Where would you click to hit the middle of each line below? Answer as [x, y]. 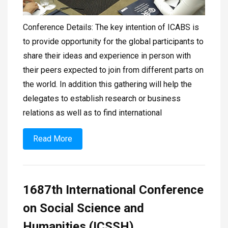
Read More [53, 138]
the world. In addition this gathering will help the [107, 84]
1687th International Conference [113, 190]
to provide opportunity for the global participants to [113, 41]
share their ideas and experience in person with [107, 55]
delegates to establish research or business [102, 98]
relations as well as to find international [92, 112]
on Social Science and [83, 208]
